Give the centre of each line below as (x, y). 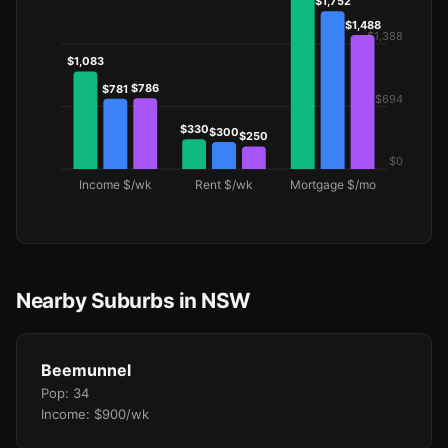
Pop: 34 (65, 393)
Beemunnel (86, 370)
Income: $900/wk (95, 414)
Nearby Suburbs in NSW (133, 300)
